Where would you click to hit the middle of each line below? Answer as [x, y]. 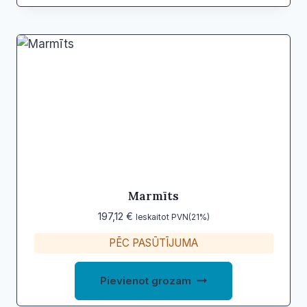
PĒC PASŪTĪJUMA [153, 243]
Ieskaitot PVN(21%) [172, 217]
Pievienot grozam [146, 280]
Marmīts [153, 196]
